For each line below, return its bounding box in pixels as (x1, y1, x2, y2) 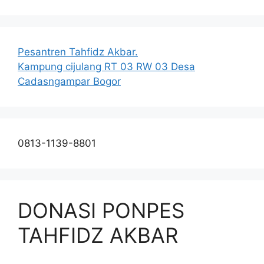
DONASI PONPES (18, 197, 184, 223)
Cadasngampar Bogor (18, 75, 121, 87)
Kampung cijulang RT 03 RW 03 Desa (18, 60, 195, 72)
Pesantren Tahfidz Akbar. (18, 45, 138, 58)
